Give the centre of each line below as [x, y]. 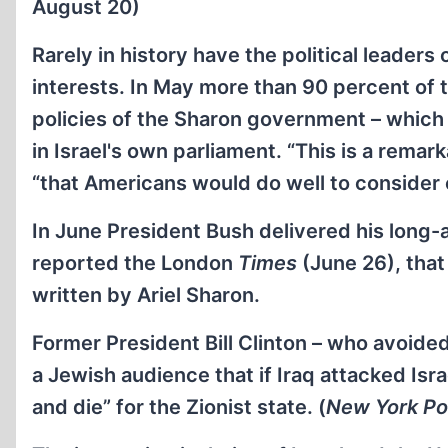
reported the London [135, 263]
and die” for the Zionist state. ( [179, 407]
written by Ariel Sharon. [146, 295]
